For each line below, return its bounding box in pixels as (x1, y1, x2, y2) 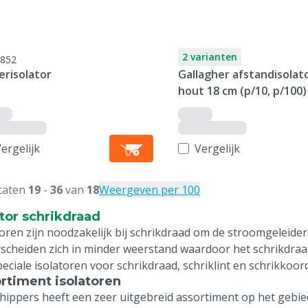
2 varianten (181, 50, 237, 63)
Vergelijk (194, 141, 240, 156)
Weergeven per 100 (99, 182, 200, 197)
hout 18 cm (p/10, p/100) (177, 83, 307, 98)
